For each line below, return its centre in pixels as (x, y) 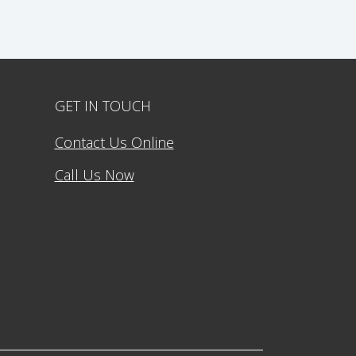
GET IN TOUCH (103, 106)
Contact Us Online (114, 143)
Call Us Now (94, 175)
